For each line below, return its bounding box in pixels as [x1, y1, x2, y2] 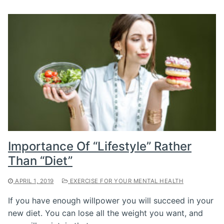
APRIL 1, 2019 [15, 177, 54, 184]
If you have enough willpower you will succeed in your [8, 195, 213, 205]
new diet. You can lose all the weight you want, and [8, 207, 203, 218]
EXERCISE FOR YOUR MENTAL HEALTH [68, 177, 183, 184]
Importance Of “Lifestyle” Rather [8, 138, 191, 153]
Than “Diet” [8, 153, 72, 168]
